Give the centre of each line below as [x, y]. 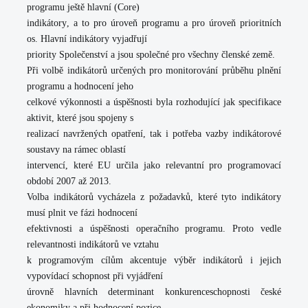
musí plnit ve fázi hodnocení [82, 213]
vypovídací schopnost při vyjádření [95, 276]
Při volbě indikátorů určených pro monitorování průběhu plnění [154, 70]
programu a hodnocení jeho [80, 86]
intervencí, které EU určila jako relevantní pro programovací [154, 165]
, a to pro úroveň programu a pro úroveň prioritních [174, 23]
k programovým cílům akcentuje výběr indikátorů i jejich [154, 260]
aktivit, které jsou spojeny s [80, 118]
